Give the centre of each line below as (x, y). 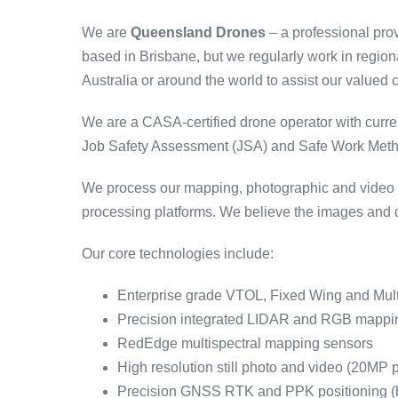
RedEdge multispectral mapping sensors (245, 343)
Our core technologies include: (178, 254)
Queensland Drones (200, 32)
